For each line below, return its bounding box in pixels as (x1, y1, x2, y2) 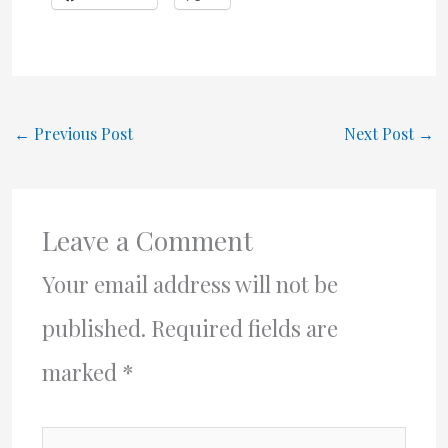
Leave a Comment (41, 223, 253, 259)
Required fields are (150, 313, 338, 344)
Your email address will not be (41, 269, 338, 300)
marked (41, 357, 122, 388)
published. (41, 313, 146, 344)
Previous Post (29, 123, 133, 144)
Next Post (344, 123, 419, 144)
